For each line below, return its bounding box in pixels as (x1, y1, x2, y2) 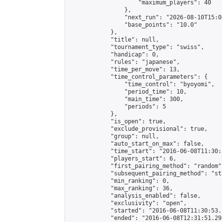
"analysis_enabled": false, (69, 192, 201, 199)
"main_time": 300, (69, 96, 183, 103)
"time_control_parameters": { (69, 73, 208, 80)
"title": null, (69, 36, 159, 43)
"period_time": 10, (69, 88, 187, 95)
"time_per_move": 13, (69, 66, 180, 73)
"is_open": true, (69, 118, 166, 125)
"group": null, (69, 133, 159, 140)
